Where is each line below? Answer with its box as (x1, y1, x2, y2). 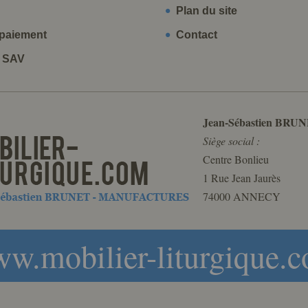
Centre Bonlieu (203, 152, 269, 166)
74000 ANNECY (203, 189, 280, 203)
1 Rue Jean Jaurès (203, 170, 280, 185)
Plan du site (173, 5, 237, 16)
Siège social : (203, 133, 260, 148)
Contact (173, 29, 217, 41)
